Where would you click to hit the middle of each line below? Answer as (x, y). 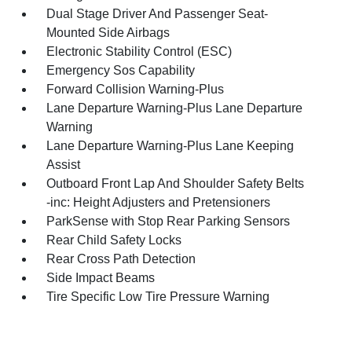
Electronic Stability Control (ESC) (139, 51)
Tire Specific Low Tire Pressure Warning (158, 296)
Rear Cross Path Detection (121, 258)
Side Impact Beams (101, 277)
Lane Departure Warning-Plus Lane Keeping (170, 145)
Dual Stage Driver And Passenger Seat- (158, 13)
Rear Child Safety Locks (114, 240)
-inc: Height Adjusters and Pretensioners (159, 202)
